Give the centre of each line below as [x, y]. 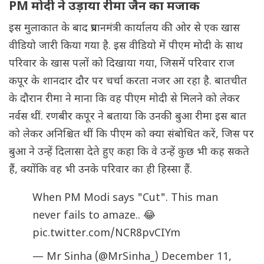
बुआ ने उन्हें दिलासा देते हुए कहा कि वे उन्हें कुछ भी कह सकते [129, 153]
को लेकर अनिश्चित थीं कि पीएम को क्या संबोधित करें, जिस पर [131, 135]
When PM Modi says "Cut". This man [125, 199]
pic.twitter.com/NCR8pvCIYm [106, 234]
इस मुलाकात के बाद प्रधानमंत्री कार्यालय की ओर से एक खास [124, 29]
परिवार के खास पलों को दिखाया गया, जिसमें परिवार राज [122, 64]
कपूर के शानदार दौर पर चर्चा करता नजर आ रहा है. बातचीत [128, 82]
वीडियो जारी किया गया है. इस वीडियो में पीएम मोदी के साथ [126, 47]
